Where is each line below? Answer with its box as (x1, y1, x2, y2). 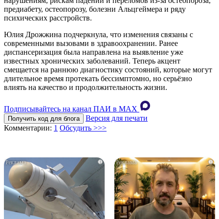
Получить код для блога (8, 115, 80, 123)
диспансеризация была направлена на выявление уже (4, 48, 183, 57)
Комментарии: (4, 124, 54, 132)
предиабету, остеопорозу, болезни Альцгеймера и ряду (4, 5, 186, 14)
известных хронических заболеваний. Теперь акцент (4, 57, 180, 66)
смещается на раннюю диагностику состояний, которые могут (4, 66, 212, 74)
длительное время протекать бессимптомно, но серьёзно (4, 74, 192, 83)
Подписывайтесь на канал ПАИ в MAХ (4, 105, 137, 113)
